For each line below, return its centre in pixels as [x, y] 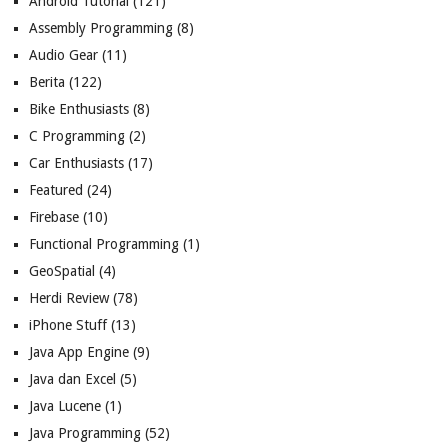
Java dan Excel [72, 379]
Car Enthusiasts [76, 163]
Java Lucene [64, 406]
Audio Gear [63, 55]
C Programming [76, 136]
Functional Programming [103, 244]
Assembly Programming [100, 28]
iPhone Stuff [67, 325]
